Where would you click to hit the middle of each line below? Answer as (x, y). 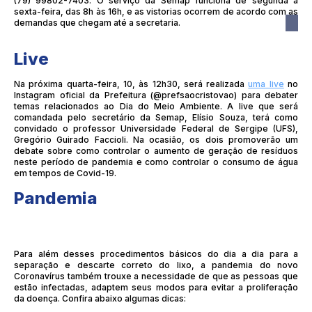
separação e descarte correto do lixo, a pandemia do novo (156, 265)
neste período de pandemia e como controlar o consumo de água (156, 162)
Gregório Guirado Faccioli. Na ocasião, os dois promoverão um (156, 139)
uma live (266, 84)
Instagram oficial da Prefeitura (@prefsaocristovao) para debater (156, 95)
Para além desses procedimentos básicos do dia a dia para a (156, 253)
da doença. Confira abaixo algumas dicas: (100, 298)
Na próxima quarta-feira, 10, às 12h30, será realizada (131, 84)
